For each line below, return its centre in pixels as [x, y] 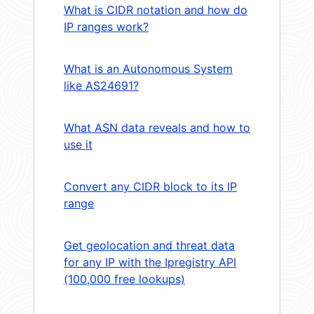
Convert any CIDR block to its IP [150, 187]
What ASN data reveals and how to [157, 128]
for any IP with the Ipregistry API [150, 262]
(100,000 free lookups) [124, 279]
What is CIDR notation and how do [156, 10]
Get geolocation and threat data [149, 246]
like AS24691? [101, 86]
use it [78, 145]
